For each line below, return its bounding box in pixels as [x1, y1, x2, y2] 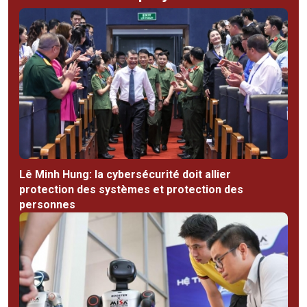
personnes [19, 198, 75, 212]
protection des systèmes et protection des [19, 183, 243, 197]
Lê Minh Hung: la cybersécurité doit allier [19, 168, 231, 182]
